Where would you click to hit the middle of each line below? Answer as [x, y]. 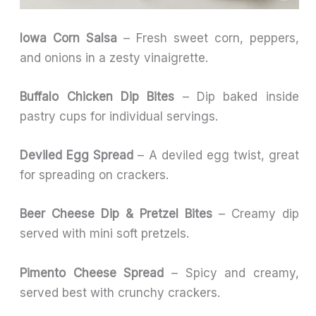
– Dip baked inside [237, 97]
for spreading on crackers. [95, 175]
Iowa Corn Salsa [69, 38]
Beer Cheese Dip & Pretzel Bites [116, 214]
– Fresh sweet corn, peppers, [208, 38]
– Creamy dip [255, 214]
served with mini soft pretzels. [105, 234]
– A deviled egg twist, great [216, 156]
